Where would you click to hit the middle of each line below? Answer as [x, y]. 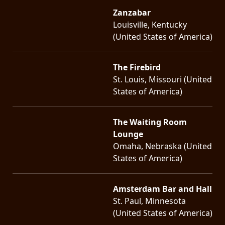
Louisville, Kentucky [150, 24]
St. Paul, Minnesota [149, 201]
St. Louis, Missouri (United [162, 79]
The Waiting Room [150, 122]
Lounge [128, 134]
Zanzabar [132, 12]
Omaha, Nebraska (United [162, 146]
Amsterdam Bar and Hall [162, 189]
